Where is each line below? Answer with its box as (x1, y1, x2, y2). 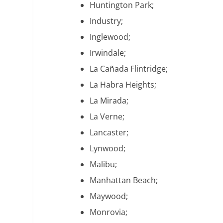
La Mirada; (90, 95, 129, 107)
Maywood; (90, 191, 128, 202)
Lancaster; (90, 127, 129, 138)
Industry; (90, 15, 123, 27)
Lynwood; (90, 143, 126, 154)
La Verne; (90, 111, 125, 122)
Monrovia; (90, 207, 128, 218)
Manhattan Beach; (90, 175, 158, 186)
